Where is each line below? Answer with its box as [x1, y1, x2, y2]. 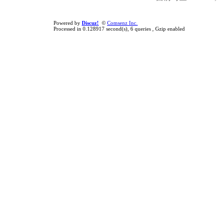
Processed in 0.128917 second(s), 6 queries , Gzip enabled [54, 26, 185, 32]
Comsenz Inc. [107, 20, 138, 26]
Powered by [54, 20, 82, 26]
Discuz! [82, 20, 99, 26]
